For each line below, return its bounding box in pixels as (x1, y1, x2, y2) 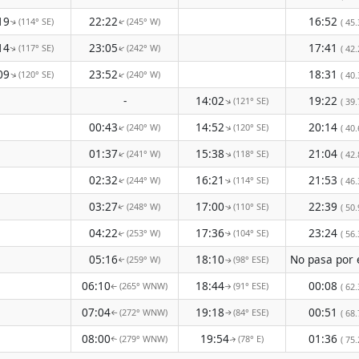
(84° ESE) (233, 306, 268, 318)
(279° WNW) (119, 333, 167, 345)
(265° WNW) (119, 280, 167, 292)
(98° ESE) (233, 253, 268, 265)
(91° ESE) (233, 280, 268, 292)
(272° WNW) (119, 306, 167, 318)
